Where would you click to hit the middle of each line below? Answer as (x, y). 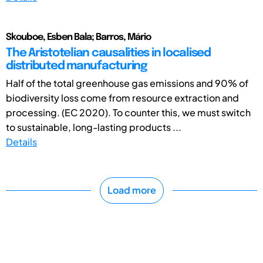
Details (21, 141)
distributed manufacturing (77, 66)
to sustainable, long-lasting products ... (94, 127)
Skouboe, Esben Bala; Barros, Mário (78, 37)
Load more (131, 190)
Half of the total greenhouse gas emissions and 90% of (127, 83)
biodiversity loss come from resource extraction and (122, 97)
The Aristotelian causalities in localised (108, 53)
